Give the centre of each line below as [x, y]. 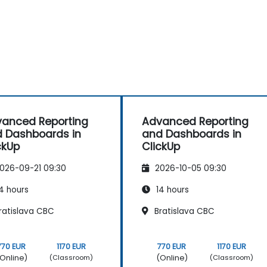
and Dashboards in [192, 134]
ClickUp [161, 146]
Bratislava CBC [183, 212]
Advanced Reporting [195, 121]
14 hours [171, 190]
